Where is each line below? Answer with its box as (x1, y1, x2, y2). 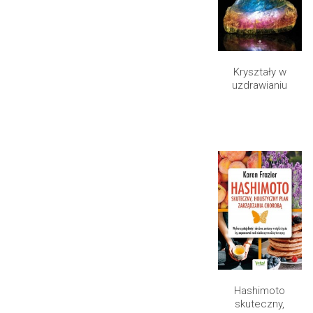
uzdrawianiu (232, 79, 287, 92)
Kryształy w (233, 66, 286, 79)
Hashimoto (234, 284, 285, 297)
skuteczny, (235, 297, 284, 310)
